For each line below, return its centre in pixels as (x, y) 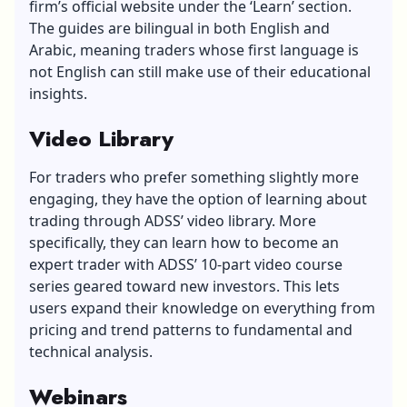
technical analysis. (91, 351)
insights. (58, 93)
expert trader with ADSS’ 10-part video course (186, 264)
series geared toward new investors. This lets (184, 286)
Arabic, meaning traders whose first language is (194, 50)
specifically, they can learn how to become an (184, 242)
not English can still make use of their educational (200, 71)
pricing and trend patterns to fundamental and (191, 329)
